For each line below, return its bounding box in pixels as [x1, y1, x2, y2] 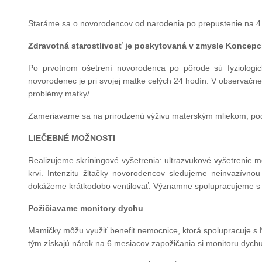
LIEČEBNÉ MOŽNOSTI [28, 133, 115, 143]
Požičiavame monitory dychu [28, 204, 143, 213]
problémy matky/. [28, 89, 92, 98]
